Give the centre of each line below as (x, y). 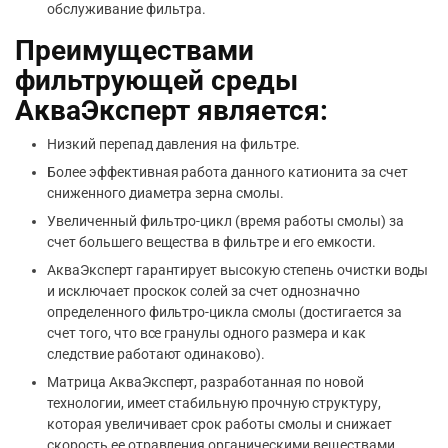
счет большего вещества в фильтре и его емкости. (211, 242)
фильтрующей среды (156, 80)
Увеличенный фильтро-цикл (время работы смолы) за (225, 221)
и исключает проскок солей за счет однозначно (203, 291)
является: (259, 110)
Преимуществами (134, 50)
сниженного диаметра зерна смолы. (166, 193)
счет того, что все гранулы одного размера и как (206, 333)
